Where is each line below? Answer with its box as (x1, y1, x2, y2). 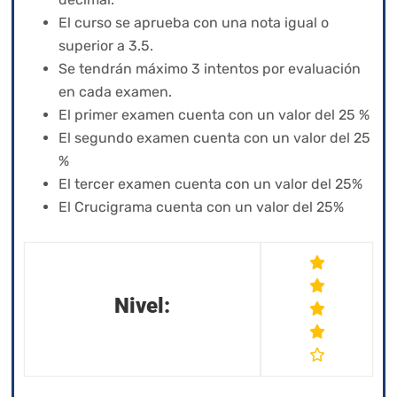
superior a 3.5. (58, 36, 153, 54)
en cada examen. (58, 82, 172, 100)
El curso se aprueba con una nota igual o (58, 13, 329, 31)
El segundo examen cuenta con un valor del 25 (58, 128, 370, 146)
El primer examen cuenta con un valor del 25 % (58, 105, 370, 123)
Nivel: (114, 292, 170, 318)
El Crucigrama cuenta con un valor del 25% (58, 198, 344, 215)
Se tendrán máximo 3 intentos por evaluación (58, 59, 361, 77)
